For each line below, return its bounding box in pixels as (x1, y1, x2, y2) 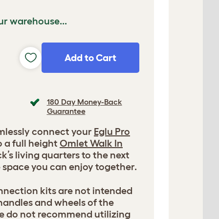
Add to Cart (65, 52, 116, 63)
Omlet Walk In (60, 138, 123, 149)
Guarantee (46, 107, 86, 115)
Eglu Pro (94, 126, 130, 137)
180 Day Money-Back (46, 97, 122, 106)
